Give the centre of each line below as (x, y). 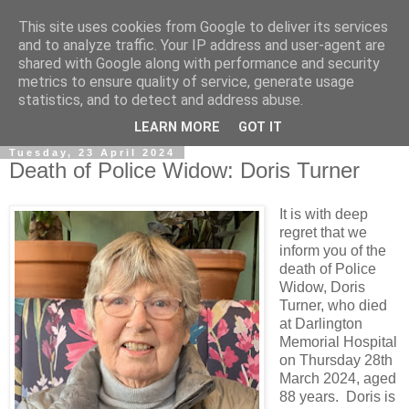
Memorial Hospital (338, 341)
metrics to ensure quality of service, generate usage (186, 82)
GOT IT (260, 128)
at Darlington (320, 323)
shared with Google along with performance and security (199, 63)
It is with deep (323, 214)
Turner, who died (333, 305)
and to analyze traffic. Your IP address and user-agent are (202, 45)
